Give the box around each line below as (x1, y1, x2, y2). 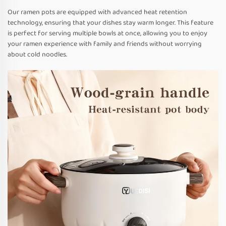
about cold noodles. (8, 49, 67, 61)
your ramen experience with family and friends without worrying (8, 38, 202, 50)
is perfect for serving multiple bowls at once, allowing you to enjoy (8, 28, 207, 39)
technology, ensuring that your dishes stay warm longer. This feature (8, 17, 213, 29)
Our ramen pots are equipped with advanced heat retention (8, 7, 187, 18)
